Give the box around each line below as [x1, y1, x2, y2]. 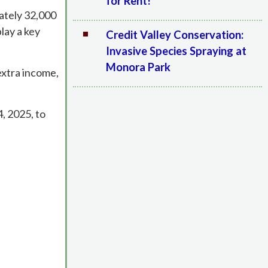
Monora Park [105, 60, 170, 74]
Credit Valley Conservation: [105, 28, 243, 41]
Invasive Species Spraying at [105, 44, 246, 57]
